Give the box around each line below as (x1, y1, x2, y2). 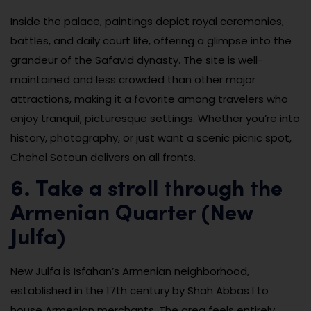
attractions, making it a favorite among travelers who (10, 91, 288, 106)
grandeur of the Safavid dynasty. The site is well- (10, 52, 263, 67)
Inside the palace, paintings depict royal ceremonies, (10, 13, 284, 28)
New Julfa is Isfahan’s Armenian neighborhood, (10, 263, 249, 278)
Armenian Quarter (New (10, 203, 253, 226)
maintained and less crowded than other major (10, 72, 255, 87)
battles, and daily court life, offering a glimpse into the (10, 33, 292, 48)
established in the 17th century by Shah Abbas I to (10, 283, 269, 298)
